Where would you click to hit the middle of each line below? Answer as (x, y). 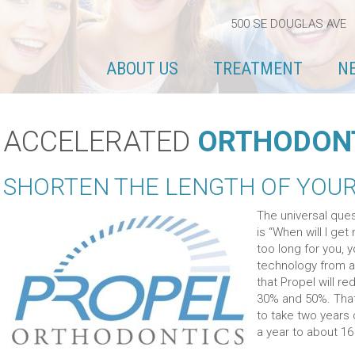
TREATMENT (258, 69)
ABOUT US (142, 69)
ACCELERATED (100, 142)
